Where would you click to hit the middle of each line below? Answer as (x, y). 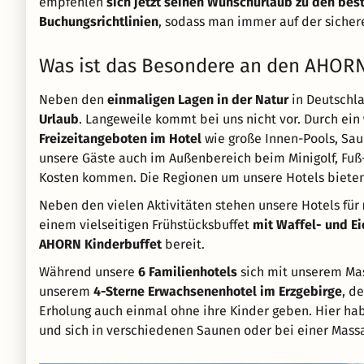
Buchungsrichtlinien (99, 22)
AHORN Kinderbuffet (100, 245)
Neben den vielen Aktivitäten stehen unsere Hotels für (201, 206)
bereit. (183, 245)
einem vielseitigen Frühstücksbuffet (146, 225)
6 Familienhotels (188, 272)
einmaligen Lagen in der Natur (198, 100)
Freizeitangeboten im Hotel (120, 139)
